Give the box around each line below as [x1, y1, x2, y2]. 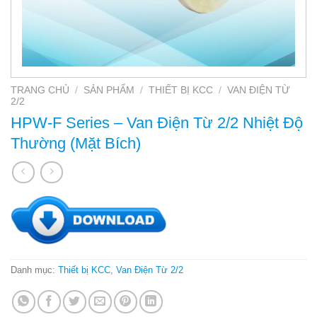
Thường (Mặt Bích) [11, 134, 141, 152]
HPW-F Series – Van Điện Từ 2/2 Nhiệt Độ [11, 113, 303, 132]
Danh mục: [11, 265, 58, 276]
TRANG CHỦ [11, 85, 69, 96]
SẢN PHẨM [83, 85, 135, 96]
